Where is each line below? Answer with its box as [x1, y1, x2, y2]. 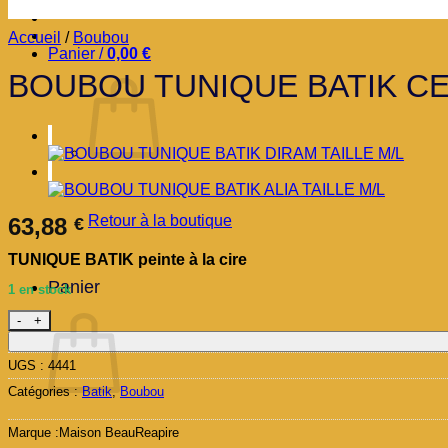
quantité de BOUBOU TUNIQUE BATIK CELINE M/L [7, 309, 380, 327]
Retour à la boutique [88, 212, 232, 229]
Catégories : [8, 384, 82, 400]
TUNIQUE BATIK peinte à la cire [8, 250, 247, 268]
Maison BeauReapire [59, 425, 179, 441]
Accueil [8, 29, 61, 46]
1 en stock [8, 281, 71, 297]
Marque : [8, 425, 59, 441]
